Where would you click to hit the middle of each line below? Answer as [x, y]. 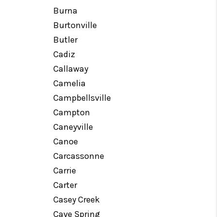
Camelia [70, 83]
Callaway [71, 69]
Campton [72, 112]
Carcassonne [79, 156]
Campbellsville [82, 98]
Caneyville [73, 127]
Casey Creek [77, 200]
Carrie [65, 170]
